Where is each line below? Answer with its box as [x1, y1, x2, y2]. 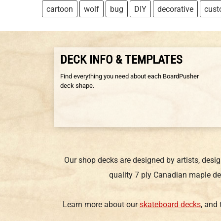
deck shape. [60, 81, 94, 89]
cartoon [46, 4, 73, 14]
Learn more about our [62, 200, 140, 210]
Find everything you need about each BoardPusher [60, 72, 199, 80]
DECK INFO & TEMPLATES [60, 52, 182, 67]
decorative [157, 4, 193, 14]
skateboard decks [139, 200, 201, 210]
